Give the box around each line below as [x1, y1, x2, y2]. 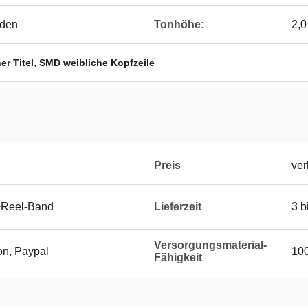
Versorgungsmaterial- [154, 239, 267, 251]
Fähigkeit [154, 252, 202, 263]
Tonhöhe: [154, 19, 204, 30]
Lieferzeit [154, 201, 201, 212]
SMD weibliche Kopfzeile [39, 57, 155, 68]
